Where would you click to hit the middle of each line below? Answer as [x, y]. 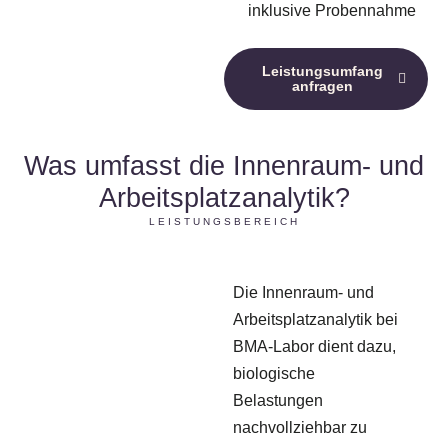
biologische [274, 373]
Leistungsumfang [322, 71]
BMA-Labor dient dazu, [315, 346]
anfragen [322, 86]
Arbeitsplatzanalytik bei [316, 319]
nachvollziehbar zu [300, 427]
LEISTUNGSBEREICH [224, 221]
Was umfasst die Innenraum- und [224, 166]
